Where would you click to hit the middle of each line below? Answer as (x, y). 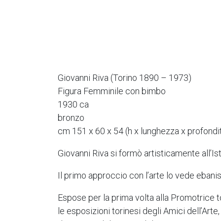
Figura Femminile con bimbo (112, 91)
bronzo (71, 118)
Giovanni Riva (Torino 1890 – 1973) (125, 78)
